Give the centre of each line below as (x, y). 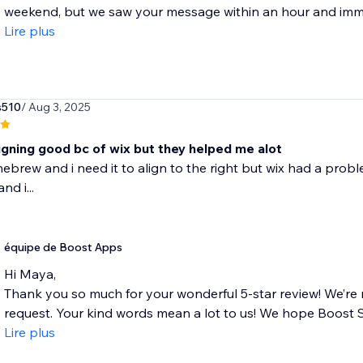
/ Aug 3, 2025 (56, 107)
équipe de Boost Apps (63, 248)
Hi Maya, (30, 274)
